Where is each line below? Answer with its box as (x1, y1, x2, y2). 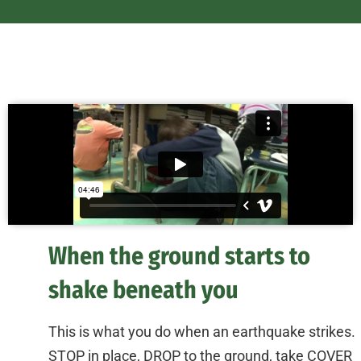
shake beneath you (48, 276, 239, 305)
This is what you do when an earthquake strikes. (48, 323, 355, 341)
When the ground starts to (48, 242, 310, 272)
